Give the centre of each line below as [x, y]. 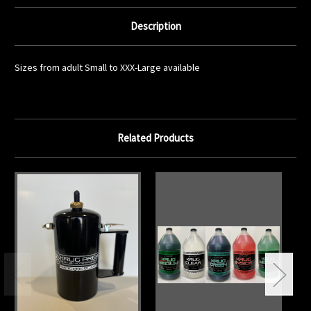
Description [155, 26]
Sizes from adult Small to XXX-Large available [107, 68]
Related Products [155, 138]
